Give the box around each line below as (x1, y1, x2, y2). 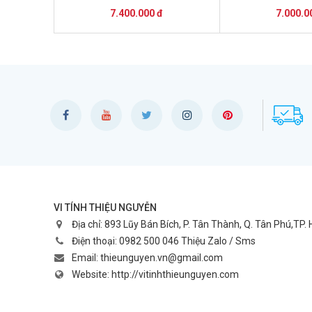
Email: (72, 252, 100, 263)
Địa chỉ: (72, 219, 104, 230)
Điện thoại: (72, 235, 119, 247)
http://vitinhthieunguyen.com (111, 269, 239, 280)
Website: (72, 269, 111, 280)
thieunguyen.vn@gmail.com (100, 252, 223, 263)
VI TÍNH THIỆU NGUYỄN (54, 201, 157, 213)
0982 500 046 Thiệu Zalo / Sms (119, 235, 256, 247)
